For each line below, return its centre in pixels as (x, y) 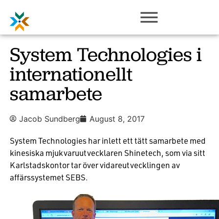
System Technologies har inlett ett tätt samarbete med (108, 141)
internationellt (71, 74)
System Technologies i (106, 54)
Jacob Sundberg (50, 119)
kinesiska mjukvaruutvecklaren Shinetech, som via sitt (108, 153)
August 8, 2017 (117, 119)
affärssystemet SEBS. (49, 177)
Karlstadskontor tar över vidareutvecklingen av (95, 165)
